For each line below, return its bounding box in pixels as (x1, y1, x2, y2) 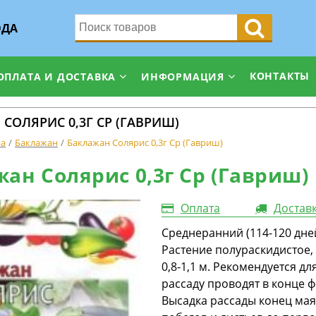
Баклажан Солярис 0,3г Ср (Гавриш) (67, 136, 223, 149)
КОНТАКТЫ (249, 69, 310, 83)
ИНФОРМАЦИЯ (141, 70, 225, 83)
